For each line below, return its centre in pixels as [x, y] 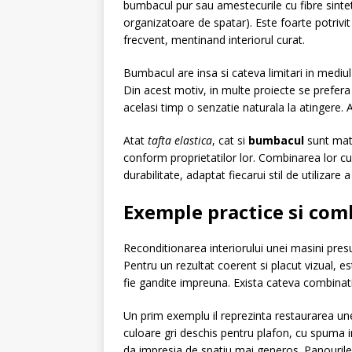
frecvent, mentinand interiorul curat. [214, 40]
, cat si [230, 140]
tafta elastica [180, 140]
